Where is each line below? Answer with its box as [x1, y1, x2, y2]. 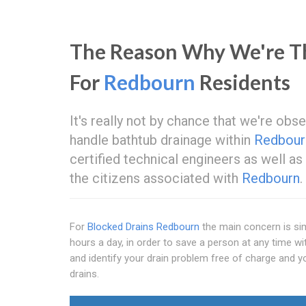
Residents [195, 69, 290, 94]
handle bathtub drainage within [70, 131, 254, 148]
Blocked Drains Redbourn [87, 220, 199, 233]
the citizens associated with [70, 169, 242, 186]
